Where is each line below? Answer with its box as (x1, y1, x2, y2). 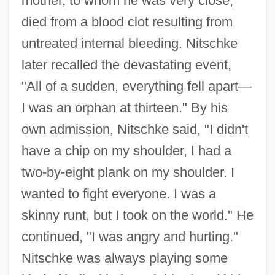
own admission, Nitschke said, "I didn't (21, 121, 248, 137)
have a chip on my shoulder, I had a (21, 142, 231, 158)
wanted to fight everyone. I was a (21, 185, 216, 201)
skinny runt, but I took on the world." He (21, 207, 254, 223)
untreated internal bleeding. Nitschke (21, 35, 238, 51)
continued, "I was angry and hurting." (21, 228, 238, 244)
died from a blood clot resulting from (21, 14, 233, 29)
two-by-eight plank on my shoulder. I (21, 164, 234, 180)
